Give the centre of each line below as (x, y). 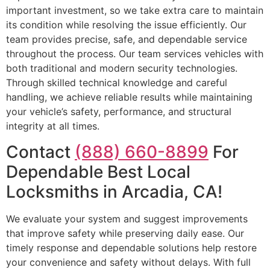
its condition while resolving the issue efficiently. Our (126, 25)
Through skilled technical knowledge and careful (117, 83)
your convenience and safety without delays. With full (128, 262)
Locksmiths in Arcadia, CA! (114, 191)
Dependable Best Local (98, 171)
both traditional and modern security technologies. (122, 68)
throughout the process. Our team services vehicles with (135, 54)
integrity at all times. (53, 126)
